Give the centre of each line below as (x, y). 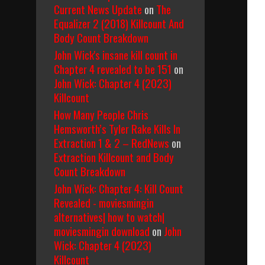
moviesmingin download (102, 231)
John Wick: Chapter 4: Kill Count (119, 188)
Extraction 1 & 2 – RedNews (112, 143)
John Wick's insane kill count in (116, 54)
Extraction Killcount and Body (114, 157)
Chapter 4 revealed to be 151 (113, 69)
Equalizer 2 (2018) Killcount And (119, 23)
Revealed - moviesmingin (104, 202)
